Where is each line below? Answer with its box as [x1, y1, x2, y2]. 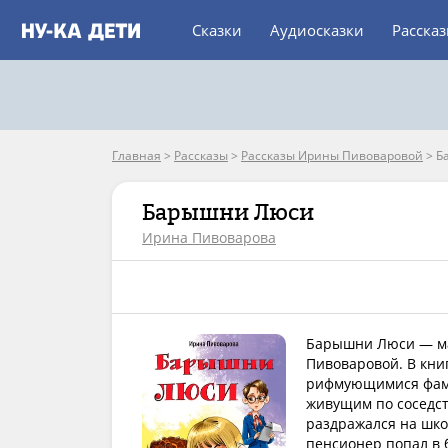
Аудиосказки [270, 20, 364, 40]
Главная [112, 147, 161, 164]
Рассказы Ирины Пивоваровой [241, 147, 423, 164]
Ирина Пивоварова [142, 228, 276, 247]
